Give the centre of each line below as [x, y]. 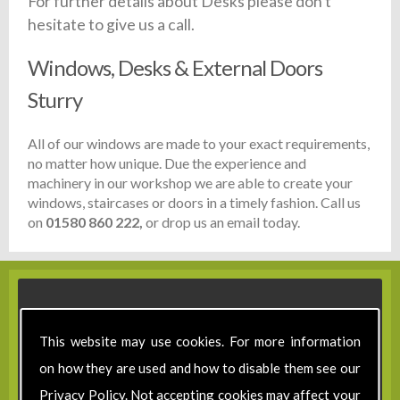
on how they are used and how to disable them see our [200, 368]
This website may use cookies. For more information [200, 341]
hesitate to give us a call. [112, 24]
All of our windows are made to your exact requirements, [199, 144]
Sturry [55, 100]
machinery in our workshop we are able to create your [191, 183]
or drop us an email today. [222, 222]
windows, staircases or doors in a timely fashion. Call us [195, 203]
